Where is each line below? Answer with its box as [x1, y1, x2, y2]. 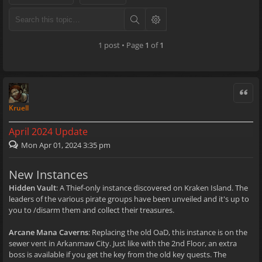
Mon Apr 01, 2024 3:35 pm [21, 140, 111, 150]
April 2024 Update [9, 125, 88, 138]
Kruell [9, 103, 29, 113]
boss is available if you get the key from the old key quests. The [9, 249, 226, 260]
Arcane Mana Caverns [9, 226, 88, 237]
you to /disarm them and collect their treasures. [9, 204, 174, 215]
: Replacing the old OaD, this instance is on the [88, 226, 247, 237]
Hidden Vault [9, 182, 56, 193]
